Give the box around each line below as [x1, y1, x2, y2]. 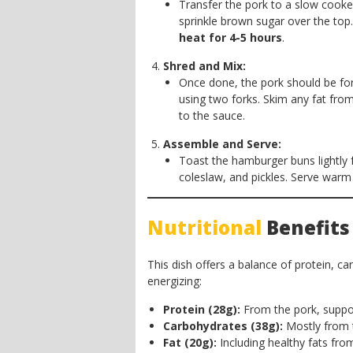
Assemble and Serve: [163, 136, 281, 151]
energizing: [147, 273, 202, 288]
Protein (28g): [163, 302, 240, 317]
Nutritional [147, 214, 262, 240]
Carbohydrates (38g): [163, 318, 283, 333]
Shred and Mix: [163, 58, 246, 73]
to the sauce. [179, 108, 245, 123]
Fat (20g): [163, 335, 217, 350]
